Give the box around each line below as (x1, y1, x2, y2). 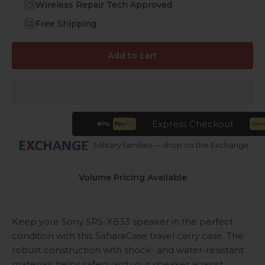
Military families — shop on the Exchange (94, 140, 249, 150)
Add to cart (108, 50, 157, 61)
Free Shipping (35, 18, 96, 30)
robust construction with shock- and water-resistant (12, 244, 244, 256)
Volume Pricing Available (78, 172, 187, 183)
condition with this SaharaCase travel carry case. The (12, 230, 244, 242)
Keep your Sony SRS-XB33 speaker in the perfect (12, 216, 233, 228)
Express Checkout (152, 118, 234, 130)
